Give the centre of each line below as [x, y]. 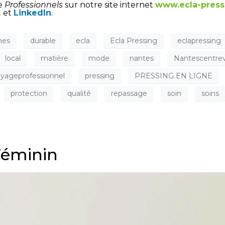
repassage [129, 93]
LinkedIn [32, 13]
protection [29, 93]
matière [54, 58]
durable [43, 40]
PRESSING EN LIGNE [174, 76]
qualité [79, 93]
